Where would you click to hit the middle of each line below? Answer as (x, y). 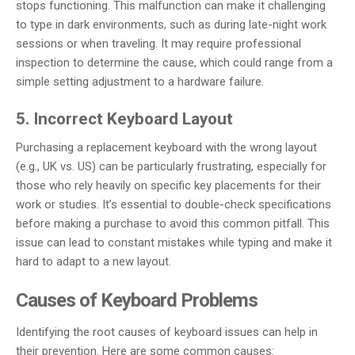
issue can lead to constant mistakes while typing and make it (174, 242)
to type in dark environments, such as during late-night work (171, 24)
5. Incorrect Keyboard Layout (124, 119)
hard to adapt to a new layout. (94, 261)
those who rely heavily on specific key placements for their (168, 185)
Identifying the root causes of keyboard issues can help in (167, 332)
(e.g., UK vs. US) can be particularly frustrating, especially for (171, 166)
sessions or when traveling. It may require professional (158, 43)
